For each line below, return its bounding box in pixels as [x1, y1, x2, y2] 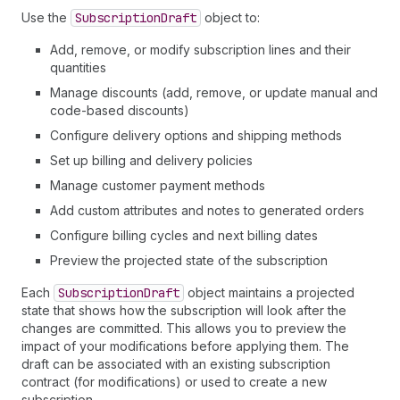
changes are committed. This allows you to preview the [21, 321, 346, 336]
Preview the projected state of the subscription [50, 253, 328, 268]
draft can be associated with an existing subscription [21, 356, 330, 371]
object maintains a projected [184, 285, 354, 300]
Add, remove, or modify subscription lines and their [50, 42, 351, 57]
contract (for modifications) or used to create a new [21, 374, 327, 389]
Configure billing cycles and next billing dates [50, 228, 318, 243]
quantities [50, 60, 106, 75]
